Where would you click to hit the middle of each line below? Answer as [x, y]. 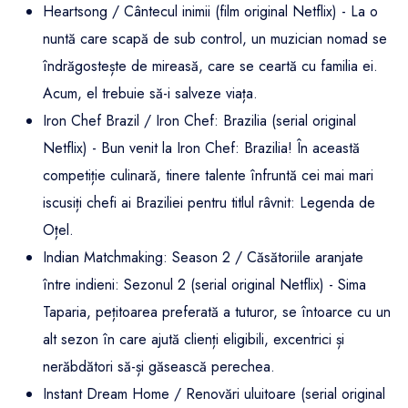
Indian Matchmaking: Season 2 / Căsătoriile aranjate [203, 258]
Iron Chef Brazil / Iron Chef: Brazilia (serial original [199, 121]
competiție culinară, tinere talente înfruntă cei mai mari [208, 176]
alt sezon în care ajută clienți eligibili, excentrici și [194, 340]
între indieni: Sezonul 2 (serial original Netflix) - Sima [204, 285]
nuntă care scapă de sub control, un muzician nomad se [215, 39]
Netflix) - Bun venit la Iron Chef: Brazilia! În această [201, 148]
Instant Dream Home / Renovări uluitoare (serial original [214, 394]
